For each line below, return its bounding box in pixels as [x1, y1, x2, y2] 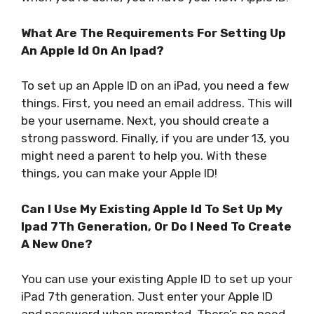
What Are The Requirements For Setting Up [21, 25, 286, 40]
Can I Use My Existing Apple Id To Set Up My [21, 201, 282, 216]
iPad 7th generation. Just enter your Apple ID [21, 289, 273, 304]
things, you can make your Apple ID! [21, 166, 217, 181]
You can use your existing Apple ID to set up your [21, 272, 292, 287]
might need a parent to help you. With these [21, 149, 267, 163]
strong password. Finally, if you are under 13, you [21, 131, 289, 146]
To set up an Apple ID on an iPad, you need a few [21, 78, 289, 93]
